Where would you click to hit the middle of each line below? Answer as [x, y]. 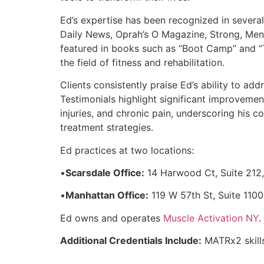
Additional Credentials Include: [131, 241]
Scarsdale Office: [105, 172]
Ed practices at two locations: [127, 150]
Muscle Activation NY [211, 218]
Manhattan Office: [107, 195]
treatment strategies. [107, 128]
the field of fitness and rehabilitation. [142, 62]
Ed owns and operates [112, 218]
